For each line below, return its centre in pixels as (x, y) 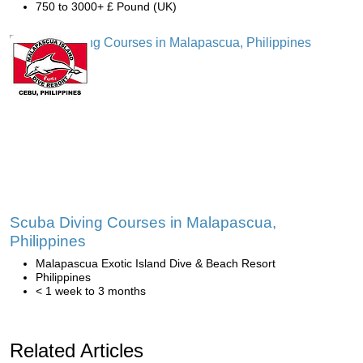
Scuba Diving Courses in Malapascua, (143, 222)
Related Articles (77, 350)
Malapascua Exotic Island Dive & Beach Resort (156, 263)
